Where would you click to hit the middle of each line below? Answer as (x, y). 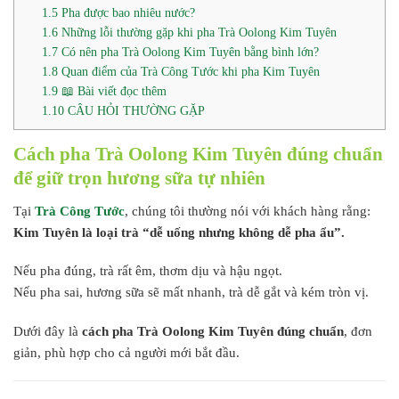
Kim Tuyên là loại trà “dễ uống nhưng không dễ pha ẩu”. (179, 232)
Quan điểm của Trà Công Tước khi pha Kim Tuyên (189, 72)
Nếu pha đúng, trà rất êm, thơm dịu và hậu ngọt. (148, 271)
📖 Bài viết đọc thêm (113, 91)
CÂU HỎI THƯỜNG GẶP (135, 111)
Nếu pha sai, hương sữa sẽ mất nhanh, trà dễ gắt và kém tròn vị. (191, 293)
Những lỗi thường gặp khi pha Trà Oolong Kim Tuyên (198, 33)
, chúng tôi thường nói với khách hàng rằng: (248, 211)
